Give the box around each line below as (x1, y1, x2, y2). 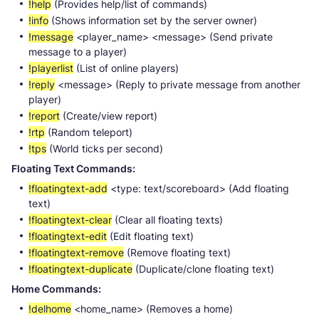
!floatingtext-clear (28, 213, 112, 226)
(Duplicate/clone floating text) (132, 262, 274, 275)
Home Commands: (11, 282, 101, 295)
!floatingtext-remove (28, 246, 124, 258)
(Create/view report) (60, 109, 157, 122)
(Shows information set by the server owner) (48, 14, 257, 26)
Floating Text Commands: (11, 162, 135, 174)
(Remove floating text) (124, 246, 231, 258)
